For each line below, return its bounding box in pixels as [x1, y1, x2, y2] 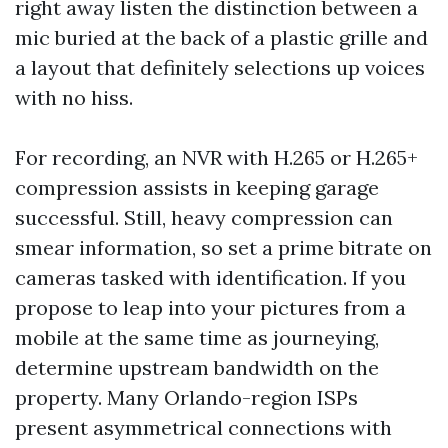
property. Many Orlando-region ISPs [15, 385, 358, 410]
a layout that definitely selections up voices [15, 55, 425, 80]
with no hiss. [15, 85, 133, 110]
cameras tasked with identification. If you [15, 265, 406, 290]
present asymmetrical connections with [15, 415, 392, 440]
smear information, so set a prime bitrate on [15, 235, 432, 260]
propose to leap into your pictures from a [15, 295, 406, 320]
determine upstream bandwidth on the [15, 355, 379, 380]
